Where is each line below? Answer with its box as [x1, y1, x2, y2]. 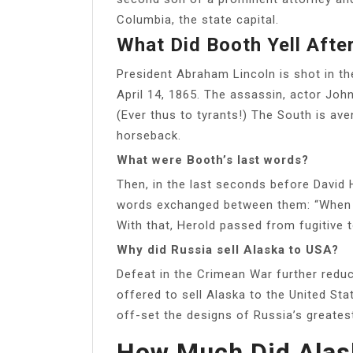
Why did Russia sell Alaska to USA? [117, 242, 339, 257]
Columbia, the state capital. [117, 12, 279, 27]
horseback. [117, 128, 181, 143]
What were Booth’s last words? [117, 152, 309, 167]
